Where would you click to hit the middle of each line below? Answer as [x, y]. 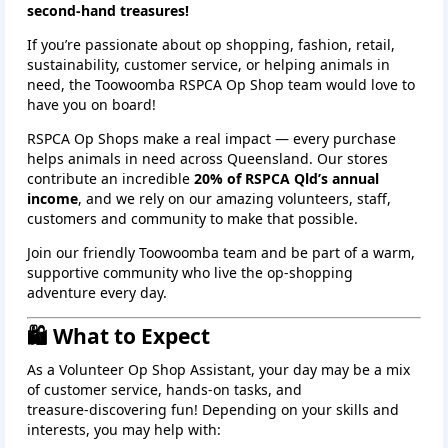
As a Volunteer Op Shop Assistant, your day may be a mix [218, 370]
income [52, 199]
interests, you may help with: [124, 430]
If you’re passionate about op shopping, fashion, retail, [211, 45]
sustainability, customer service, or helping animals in [208, 65]
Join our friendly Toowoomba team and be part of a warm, [221, 253]
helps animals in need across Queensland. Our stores [207, 159]
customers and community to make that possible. [192, 219]
